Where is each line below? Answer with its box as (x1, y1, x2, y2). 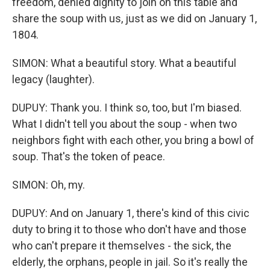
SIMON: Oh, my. (12, 178, 85, 191)
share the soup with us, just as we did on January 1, (12, 12, 257, 25)
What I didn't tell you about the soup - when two (12, 118, 237, 130)
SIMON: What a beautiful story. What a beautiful (12, 57, 236, 69)
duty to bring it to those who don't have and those (12, 223, 246, 236)
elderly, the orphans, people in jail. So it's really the (12, 256, 248, 268)
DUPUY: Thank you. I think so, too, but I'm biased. (12, 101, 242, 114)
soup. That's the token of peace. (12, 150, 165, 163)
